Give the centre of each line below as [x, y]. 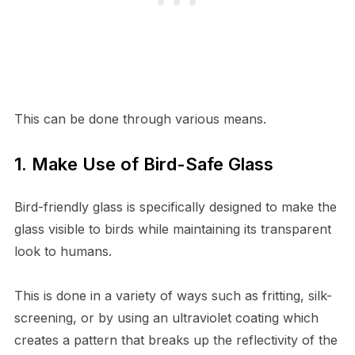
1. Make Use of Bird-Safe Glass [143, 164]
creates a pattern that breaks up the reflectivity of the [176, 340]
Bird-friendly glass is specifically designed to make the [175, 206]
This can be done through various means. [140, 118]
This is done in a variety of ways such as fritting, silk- [173, 295]
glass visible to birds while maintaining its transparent [172, 229]
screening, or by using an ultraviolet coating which [166, 317]
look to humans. [63, 251]
